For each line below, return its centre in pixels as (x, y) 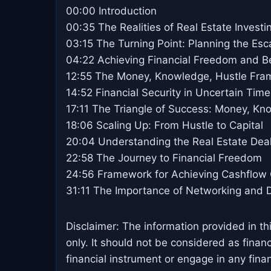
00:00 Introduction (111, 11)
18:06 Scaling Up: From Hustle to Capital (165, 125)
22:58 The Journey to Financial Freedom (164, 158)
